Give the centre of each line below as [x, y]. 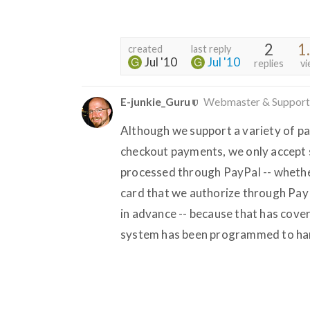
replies [269, 63]
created [145, 48]
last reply [211, 48]
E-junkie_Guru [155, 101]
